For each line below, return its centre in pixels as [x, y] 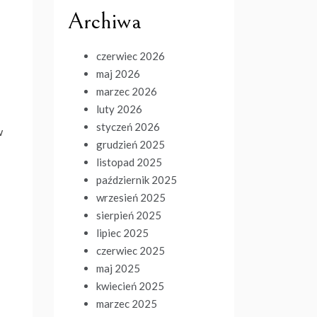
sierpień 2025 [129, 215]
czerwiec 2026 [131, 56]
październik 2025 [137, 180]
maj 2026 [118, 74]
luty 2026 [119, 109]
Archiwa [105, 21]
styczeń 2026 [128, 127]
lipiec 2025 [122, 233]
